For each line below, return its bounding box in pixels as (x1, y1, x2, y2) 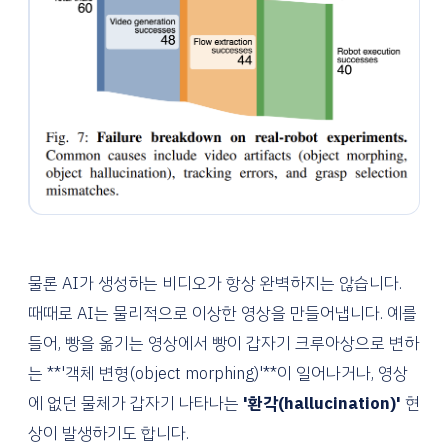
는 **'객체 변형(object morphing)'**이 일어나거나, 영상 (28, 361, 408, 387)
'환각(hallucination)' (243, 391, 401, 417)
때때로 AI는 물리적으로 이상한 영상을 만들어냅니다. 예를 (28, 301, 417, 327)
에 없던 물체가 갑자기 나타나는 (28, 391, 243, 417)
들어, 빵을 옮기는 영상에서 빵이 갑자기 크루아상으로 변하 (28, 331, 419, 357)
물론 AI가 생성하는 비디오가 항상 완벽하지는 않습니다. (28, 271, 402, 297)
